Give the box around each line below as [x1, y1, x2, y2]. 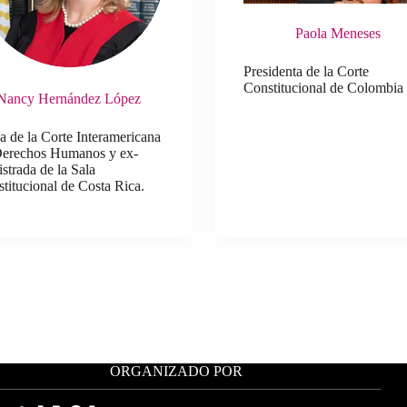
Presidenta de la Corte [243, 64, 370, 80]
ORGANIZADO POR [110, 363, 243, 379]
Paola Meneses [295, 25, 382, 42]
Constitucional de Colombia [243, 80, 404, 96]
